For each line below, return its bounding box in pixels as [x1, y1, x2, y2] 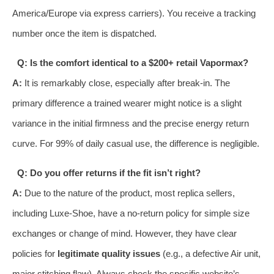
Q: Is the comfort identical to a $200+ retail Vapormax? [17, 57, 248, 68]
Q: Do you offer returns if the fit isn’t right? [17, 167, 201, 178]
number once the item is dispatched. [12, 28, 157, 39]
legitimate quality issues [57, 248, 160, 259]
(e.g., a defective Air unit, [160, 248, 261, 259]
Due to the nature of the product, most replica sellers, [22, 187, 235, 198]
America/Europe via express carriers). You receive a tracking [12, 7, 256, 18]
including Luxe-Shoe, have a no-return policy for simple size [12, 207, 250, 218]
